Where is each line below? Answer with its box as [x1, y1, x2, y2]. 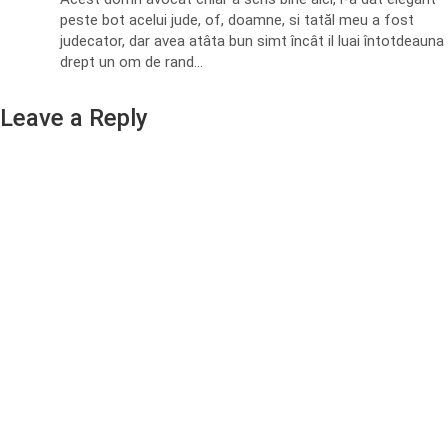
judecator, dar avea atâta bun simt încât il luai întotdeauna [60, 32, 444, 50]
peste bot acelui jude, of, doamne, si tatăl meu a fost [60, 11, 414, 29]
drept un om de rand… [60, 53, 203, 71]
